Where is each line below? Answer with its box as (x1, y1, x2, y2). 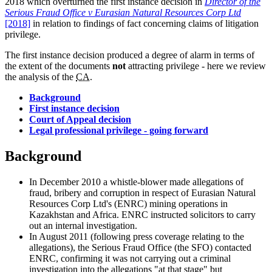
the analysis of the (5, 71, 76, 82)
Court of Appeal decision (29, 114, 131, 124)
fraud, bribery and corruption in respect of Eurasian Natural (29, 187, 256, 198)
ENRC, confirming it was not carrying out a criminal (29, 253, 231, 263)
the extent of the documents (5, 60, 112, 71)
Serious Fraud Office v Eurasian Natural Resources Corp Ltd (5, 7, 241, 18)
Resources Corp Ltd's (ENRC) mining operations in (29, 198, 228, 209)
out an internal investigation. (29, 220, 137, 231)
